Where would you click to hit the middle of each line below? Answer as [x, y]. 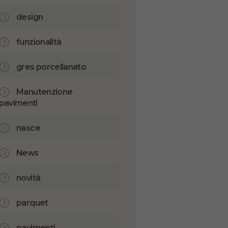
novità [28, 178]
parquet [32, 203]
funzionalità [39, 42]
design [30, 17]
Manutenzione [45, 92]
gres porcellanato [51, 67]
